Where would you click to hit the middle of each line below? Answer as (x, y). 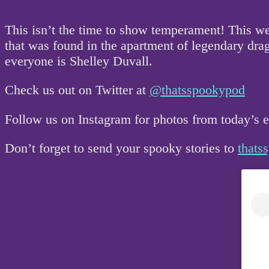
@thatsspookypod (197, 90)
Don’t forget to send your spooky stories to (121, 148)
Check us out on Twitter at (77, 90)
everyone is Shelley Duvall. (79, 61)
